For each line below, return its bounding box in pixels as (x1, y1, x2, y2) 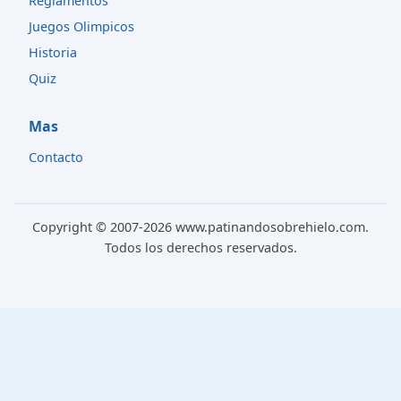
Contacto (29, 148, 83, 166)
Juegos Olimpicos (29, 17, 134, 35)
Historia (29, 43, 77, 61)
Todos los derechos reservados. (104, 238, 297, 256)
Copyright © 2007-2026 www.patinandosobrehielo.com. (32, 218, 369, 235)
